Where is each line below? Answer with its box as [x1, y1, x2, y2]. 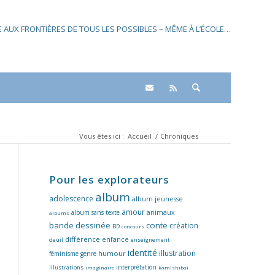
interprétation [116, 263, 157, 271]
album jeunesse [132, 195, 183, 203]
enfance [102, 235, 129, 244]
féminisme [49, 249, 79, 258]
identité [128, 247, 157, 258]
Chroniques [160, 131, 198, 141]
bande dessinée [49, 220, 110, 231]
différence [65, 234, 100, 244]
